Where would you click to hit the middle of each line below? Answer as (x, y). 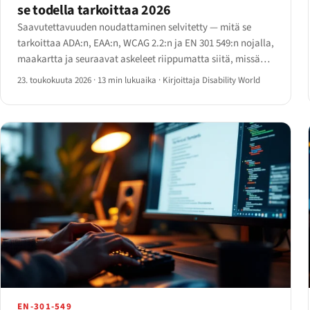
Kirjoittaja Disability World (211, 80)
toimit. (32, 75)
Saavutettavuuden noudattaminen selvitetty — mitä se (134, 27)
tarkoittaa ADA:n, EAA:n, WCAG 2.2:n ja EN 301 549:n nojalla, (146, 43)
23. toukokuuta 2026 (55, 80)
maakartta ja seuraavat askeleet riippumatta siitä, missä (139, 59)
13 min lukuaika (127, 80)
